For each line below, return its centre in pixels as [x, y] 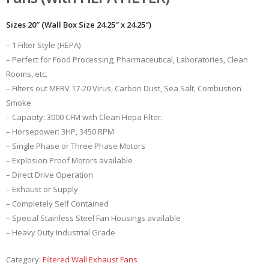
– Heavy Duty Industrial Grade [61, 233]
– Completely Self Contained [57, 204]
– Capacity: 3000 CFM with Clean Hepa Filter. [84, 117]
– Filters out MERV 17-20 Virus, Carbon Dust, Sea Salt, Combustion [124, 89]
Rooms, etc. [27, 74]
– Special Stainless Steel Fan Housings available [93, 218]
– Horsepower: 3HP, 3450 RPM [60, 132]
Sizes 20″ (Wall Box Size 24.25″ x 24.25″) [79, 25]
